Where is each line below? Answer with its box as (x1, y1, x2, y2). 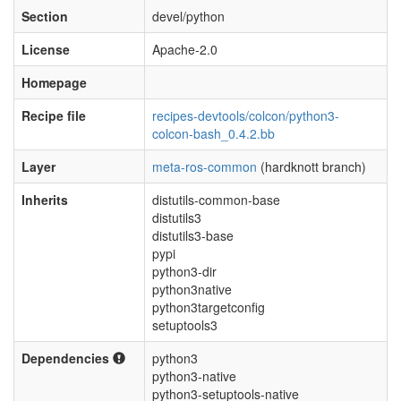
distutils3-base (152, 226, 234, 244)
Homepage (21, 73, 87, 91)
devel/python (152, 7, 225, 25)
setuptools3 (152, 316, 218, 334)
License (21, 40, 70, 58)
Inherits (21, 191, 68, 209)
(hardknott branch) (257, 158, 366, 175)
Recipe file (21, 107, 86, 124)
